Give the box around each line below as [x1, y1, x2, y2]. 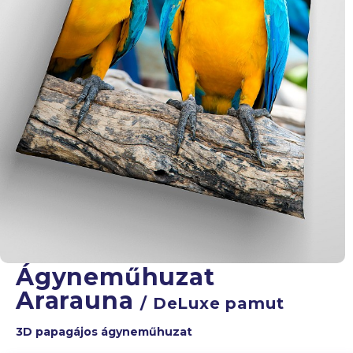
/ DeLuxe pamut [140, 293, 284, 313]
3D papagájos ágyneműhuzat [16, 324, 192, 339]
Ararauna [16, 285, 141, 315]
